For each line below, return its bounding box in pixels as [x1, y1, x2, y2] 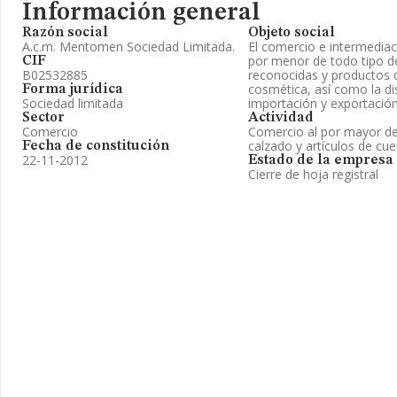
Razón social [22, 26, 108, 40]
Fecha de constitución [22, 139, 169, 153]
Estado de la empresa [248, 153, 393, 167]
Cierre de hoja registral [248, 166, 378, 183]
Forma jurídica [22, 82, 123, 97]
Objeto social [248, 26, 335, 40]
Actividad [248, 111, 314, 125]
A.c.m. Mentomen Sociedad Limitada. [22, 38, 235, 55]
